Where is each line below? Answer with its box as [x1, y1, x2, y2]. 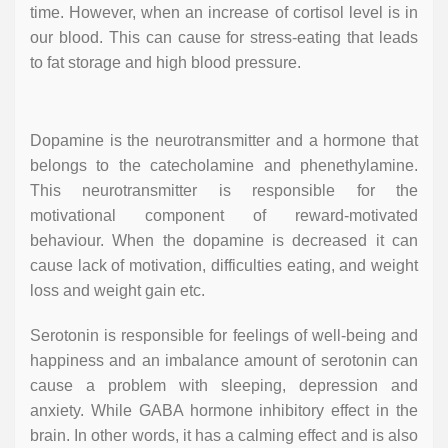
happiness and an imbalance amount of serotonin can [30, 352, 418, 370]
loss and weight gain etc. [30, 282, 205, 300]
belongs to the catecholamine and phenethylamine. [30, 157, 418, 175]
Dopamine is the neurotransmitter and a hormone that [30, 132, 418, 150]
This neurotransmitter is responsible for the [30, 182, 418, 200]
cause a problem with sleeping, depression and [30, 377, 418, 395]
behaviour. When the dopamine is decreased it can [30, 232, 418, 250]
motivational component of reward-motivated [30, 207, 418, 225]
